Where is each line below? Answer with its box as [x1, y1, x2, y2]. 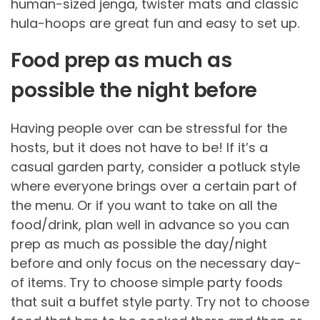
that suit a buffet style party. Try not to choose [11, 293, 309, 311]
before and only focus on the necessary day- [11, 254, 301, 273]
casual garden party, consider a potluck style [11, 158, 300, 176]
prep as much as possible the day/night [11, 235, 267, 254]
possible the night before [11, 76, 257, 105]
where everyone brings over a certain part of [11, 177, 297, 196]
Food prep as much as [11, 46, 231, 75]
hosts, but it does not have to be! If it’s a [11, 139, 268, 157]
